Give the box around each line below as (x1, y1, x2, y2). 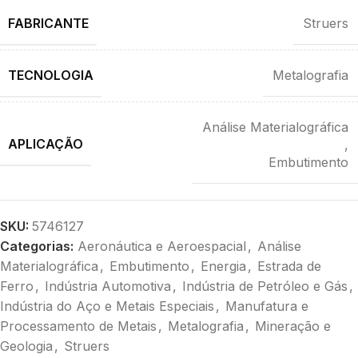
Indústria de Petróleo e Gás (182, 277, 348, 294)
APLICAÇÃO (8, 136, 83, 153)
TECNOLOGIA (8, 66, 93, 83)
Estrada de (257, 257, 321, 274)
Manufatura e (225, 297, 308, 314)
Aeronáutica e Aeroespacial (78, 237, 246, 254)
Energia (201, 257, 246, 274)
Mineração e (255, 317, 331, 334)
